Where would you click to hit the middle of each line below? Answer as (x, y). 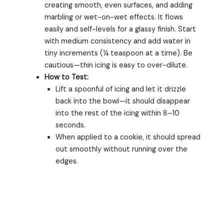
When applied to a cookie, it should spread (128, 137)
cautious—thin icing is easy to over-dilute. (116, 65)
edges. (66, 161)
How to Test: (66, 77)
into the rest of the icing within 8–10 (117, 113)
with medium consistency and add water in (117, 41)
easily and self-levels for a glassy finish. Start (120, 29)
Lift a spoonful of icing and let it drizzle (120, 89)
